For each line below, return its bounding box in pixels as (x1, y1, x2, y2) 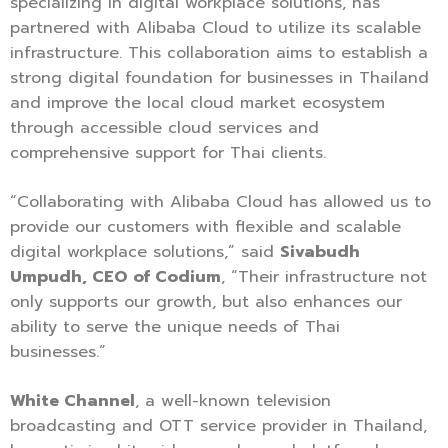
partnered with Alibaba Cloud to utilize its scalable (10, 16, 421, 41)
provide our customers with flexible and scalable (10, 215, 401, 240)
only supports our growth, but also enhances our (10, 290, 402, 315)
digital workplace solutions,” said (10, 240, 280, 265)
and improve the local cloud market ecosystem (10, 91, 385, 116)
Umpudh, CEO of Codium (10, 265, 221, 290)
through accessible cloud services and (10, 116, 319, 141)
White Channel (10, 389, 135, 414)
